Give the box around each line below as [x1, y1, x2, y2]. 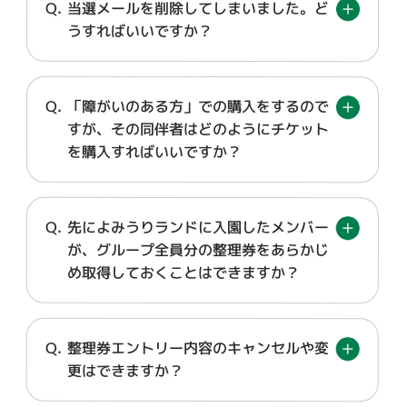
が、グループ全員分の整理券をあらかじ [66, 239, 329, 261]
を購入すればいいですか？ [66, 141, 242, 163]
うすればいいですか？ [67, 20, 213, 42]
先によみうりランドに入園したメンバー [66, 216, 329, 238]
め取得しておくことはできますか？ [66, 262, 300, 283]
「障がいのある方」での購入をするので [66, 95, 329, 117]
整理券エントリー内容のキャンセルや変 [66, 337, 329, 359]
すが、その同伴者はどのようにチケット [66, 118, 329, 140]
